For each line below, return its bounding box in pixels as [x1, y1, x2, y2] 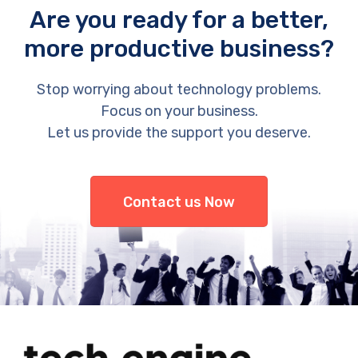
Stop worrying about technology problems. [37, 81, 321, 99]
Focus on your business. [100, 102, 258, 121]
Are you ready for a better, [30, 6, 328, 35]
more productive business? [24, 34, 334, 64]
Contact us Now [123, 193, 235, 212]
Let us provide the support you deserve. [47, 124, 311, 142]
